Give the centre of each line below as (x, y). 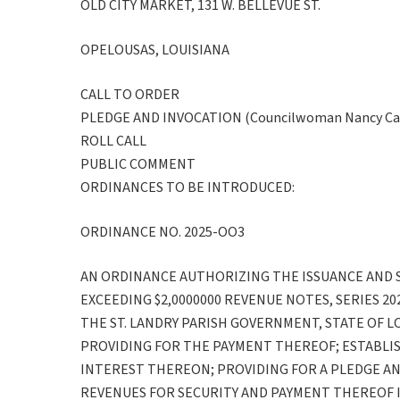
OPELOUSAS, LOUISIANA (155, 50)
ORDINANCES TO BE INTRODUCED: (187, 187)
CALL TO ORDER (130, 94)
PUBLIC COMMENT (138, 164)
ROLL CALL (113, 141)
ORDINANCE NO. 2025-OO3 (162, 232)
